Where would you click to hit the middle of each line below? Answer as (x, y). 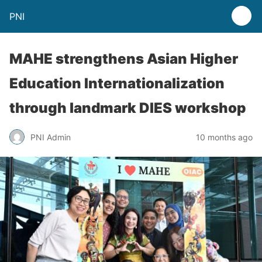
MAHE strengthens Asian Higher (124, 59)
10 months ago (224, 137)
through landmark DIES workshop (128, 108)
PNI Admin (51, 137)
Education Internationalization (117, 83)
